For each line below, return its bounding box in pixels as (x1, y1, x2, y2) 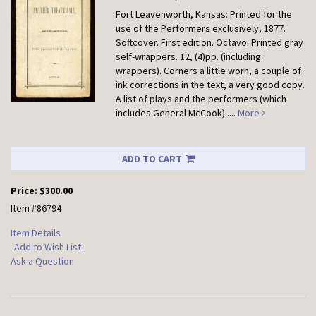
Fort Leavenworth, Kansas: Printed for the (116, 8, 293, 20)
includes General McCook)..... (116, 107, 238, 119)
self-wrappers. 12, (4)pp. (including (116, 50, 262, 63)
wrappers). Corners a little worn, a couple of (116, 64, 302, 77)
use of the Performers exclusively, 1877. (116, 22, 286, 35)
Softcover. (116, 36, 162, 49)
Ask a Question (11, 255, 74, 267)
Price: (11, 184, 39, 197)
